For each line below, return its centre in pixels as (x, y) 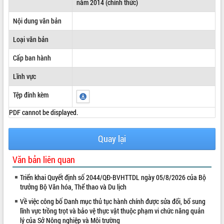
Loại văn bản (30, 39)
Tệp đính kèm (30, 94)
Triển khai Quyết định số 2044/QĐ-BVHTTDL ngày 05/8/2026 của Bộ (113, 177)
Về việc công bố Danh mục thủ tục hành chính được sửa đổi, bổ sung (113, 201)
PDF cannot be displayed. (43, 112)
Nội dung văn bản (37, 20)
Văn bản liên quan (44, 159)
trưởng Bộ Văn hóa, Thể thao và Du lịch (73, 186)
